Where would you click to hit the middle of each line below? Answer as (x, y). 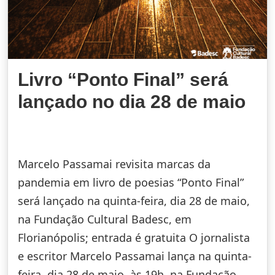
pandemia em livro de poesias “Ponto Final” (131, 182)
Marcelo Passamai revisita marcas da (114, 164)
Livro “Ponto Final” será (123, 79)
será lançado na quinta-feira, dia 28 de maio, (134, 200)
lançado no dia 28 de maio (132, 101)
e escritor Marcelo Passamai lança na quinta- (135, 256)
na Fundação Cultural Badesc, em (105, 219)
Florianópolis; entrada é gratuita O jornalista (134, 237)
